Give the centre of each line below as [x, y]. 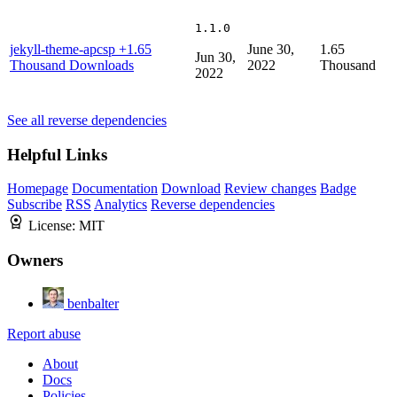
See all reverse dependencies [87, 120]
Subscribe [35, 205]
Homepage [38, 189]
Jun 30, [215, 57]
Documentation [115, 189]
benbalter [93, 303]
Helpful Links [57, 154]
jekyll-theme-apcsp [64, 49]
